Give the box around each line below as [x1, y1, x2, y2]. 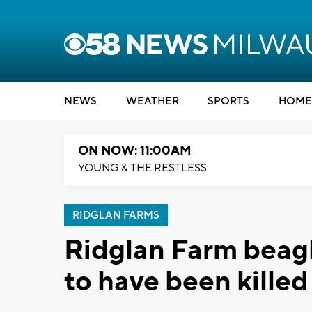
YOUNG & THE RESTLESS [78, 161, 207, 175]
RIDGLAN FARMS [72, 209, 159, 222]
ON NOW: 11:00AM [78, 143, 192, 159]
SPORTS [208, 95, 249, 108]
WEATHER [125, 95, 179, 108]
